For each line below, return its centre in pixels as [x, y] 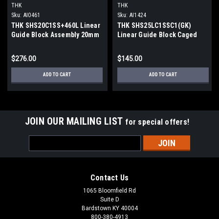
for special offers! [157, 122]
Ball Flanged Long [145, 44]
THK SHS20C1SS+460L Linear [55, 26]
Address [42, 151]
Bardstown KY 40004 [109, 208]
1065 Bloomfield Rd [109, 191]
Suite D [109, 200]
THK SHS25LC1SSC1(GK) [154, 26]
